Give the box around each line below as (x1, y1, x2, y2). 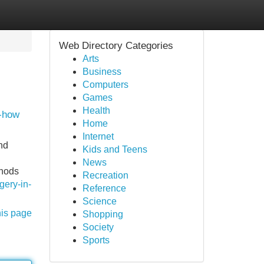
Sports (82, 235, 110, 245)
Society (82, 222, 114, 232)
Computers (82, 80, 128, 90)
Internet (82, 131, 114, 141)
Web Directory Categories (58, 40, 173, 51)
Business (82, 67, 121, 77)
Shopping (82, 209, 123, 219)
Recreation (82, 170, 128, 180)
